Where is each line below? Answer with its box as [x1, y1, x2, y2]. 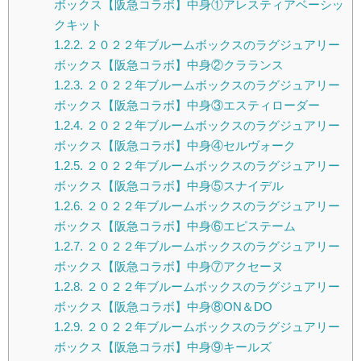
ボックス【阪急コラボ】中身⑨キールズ [53, 340, 272, 355]
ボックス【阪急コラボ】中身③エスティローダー [53, 98, 320, 113]
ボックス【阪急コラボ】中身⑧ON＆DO [53, 300, 272, 314]
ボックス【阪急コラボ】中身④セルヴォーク [53, 139, 296, 153]
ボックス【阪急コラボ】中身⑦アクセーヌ [53, 259, 284, 274]
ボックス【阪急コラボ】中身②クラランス [53, 58, 284, 73]
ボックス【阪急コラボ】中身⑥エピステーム [53, 219, 296, 234]
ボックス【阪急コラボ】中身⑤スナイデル [53, 179, 284, 193]
